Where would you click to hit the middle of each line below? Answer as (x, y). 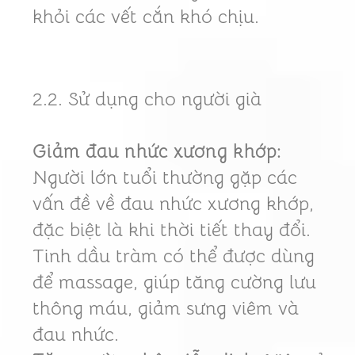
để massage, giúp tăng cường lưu (174, 282)
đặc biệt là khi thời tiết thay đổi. (171, 230)
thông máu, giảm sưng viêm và (165, 309)
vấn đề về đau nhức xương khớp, (173, 204)
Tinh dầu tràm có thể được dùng (173, 256)
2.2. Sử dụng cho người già (147, 99)
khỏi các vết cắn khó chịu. (145, 17)
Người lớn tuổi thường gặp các (164, 178)
